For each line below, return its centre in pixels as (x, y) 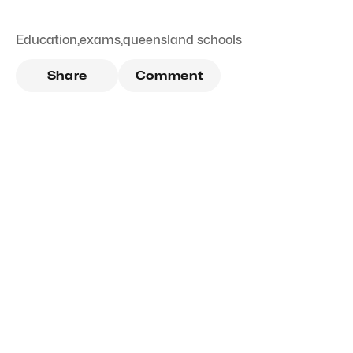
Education (46, 39)
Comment (169, 75)
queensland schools (182, 39)
